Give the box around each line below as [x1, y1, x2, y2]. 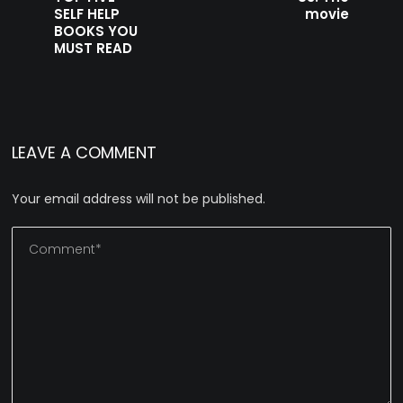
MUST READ [54, 38, 133, 58]
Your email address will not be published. [12, 189, 266, 208]
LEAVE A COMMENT [12, 140, 157, 164]
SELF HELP [54, 4, 121, 23]
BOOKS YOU [54, 21, 139, 40]
